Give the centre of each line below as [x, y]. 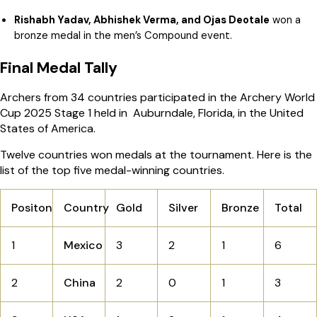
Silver [183, 208]
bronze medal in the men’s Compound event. [123, 36]
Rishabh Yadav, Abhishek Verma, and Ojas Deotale [142, 20]
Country [86, 208]
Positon [33, 208]
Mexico [85, 246]
